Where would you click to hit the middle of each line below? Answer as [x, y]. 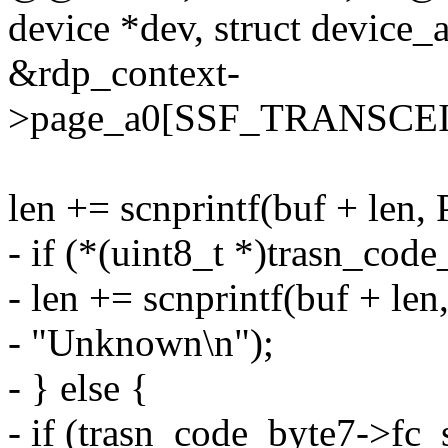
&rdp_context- [124, 73]
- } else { [78, 388]
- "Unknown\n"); [141, 343]
